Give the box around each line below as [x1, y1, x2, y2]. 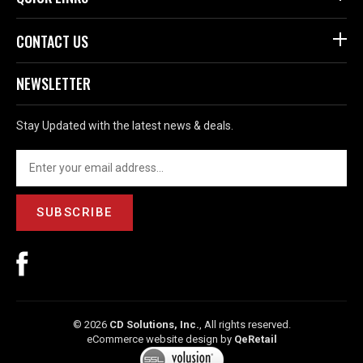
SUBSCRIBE [36, 206, 113, 221]
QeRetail [233, 334, 277, 347]
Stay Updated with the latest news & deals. [16, 120, 233, 134]
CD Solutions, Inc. [109, 319, 199, 332]
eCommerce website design [86, 334, 218, 347]
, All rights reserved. [199, 319, 291, 332]
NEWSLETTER [16, 74, 91, 96]
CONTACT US [16, 32, 88, 53]
